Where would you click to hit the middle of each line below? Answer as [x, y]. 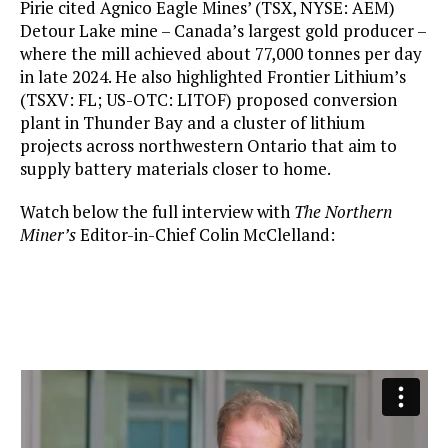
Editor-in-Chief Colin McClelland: [205, 235]
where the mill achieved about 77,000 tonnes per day [221, 54]
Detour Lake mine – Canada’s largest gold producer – [223, 31]
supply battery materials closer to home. [175, 169]
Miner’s [48, 235]
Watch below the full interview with [157, 212]
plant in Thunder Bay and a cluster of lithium [192, 123]
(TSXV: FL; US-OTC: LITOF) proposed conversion [208, 100]
